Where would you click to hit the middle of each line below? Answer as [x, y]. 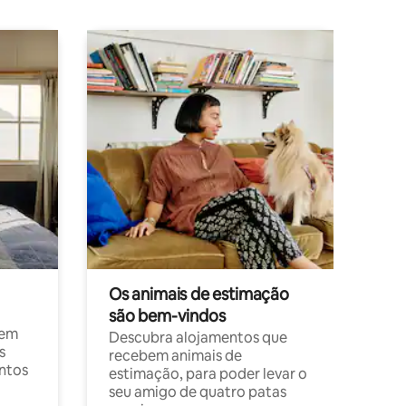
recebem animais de [175, 356]
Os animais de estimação [199, 294]
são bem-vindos [167, 316]
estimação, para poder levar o [208, 374]
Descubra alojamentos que [198, 338]
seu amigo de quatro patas [198, 392]
